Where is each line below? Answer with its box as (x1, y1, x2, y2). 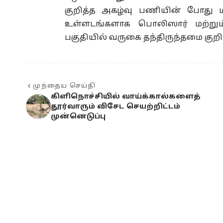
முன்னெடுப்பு (51, 112, 106, 121)
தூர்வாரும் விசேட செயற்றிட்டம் (51, 103, 180, 111)
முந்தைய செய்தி (33, 82, 96, 91)
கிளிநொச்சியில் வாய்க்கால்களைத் (51, 93, 201, 102)
